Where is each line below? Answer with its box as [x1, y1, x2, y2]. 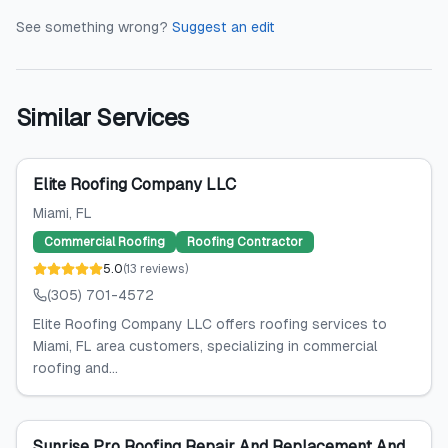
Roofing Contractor [187, 235, 303, 249]
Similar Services [16, 104, 189, 131]
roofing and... [33, 360, 118, 376]
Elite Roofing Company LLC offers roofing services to [33, 316, 387, 332]
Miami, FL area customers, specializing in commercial [33, 338, 378, 354]
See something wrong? [16, 19, 168, 35]
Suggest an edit [172, 19, 275, 35]
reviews [140, 262, 185, 276]
